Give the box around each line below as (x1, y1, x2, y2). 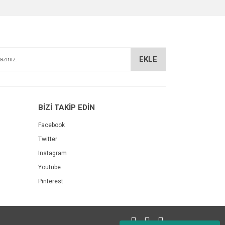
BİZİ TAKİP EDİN (38, 103, 95, 112)
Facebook (38, 122, 65, 129)
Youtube (38, 164, 61, 171)
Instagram (38, 150, 67, 157)
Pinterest (38, 178, 63, 185)
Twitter (38, 136, 57, 143)
